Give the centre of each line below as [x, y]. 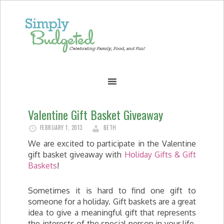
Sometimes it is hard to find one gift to [112, 190]
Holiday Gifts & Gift [160, 154]
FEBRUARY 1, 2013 [61, 127]
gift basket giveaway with [76, 154]
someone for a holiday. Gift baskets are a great [112, 201]
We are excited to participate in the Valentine [112, 143]
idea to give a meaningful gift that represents [112, 212]
